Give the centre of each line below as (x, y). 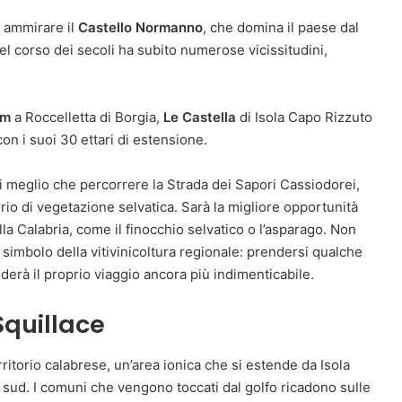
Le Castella (200, 118)
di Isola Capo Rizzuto (304, 118)
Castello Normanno (140, 28)
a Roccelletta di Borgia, (87, 118)
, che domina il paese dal (281, 28)
